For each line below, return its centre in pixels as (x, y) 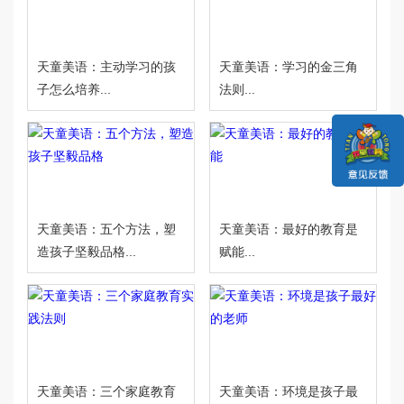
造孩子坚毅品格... (87, 252)
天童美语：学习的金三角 (288, 67)
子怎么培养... (74, 89)
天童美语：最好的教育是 (288, 229)
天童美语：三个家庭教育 (106, 391)
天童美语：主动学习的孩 (106, 67)
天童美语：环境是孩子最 (288, 391)
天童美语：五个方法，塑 (106, 229)
